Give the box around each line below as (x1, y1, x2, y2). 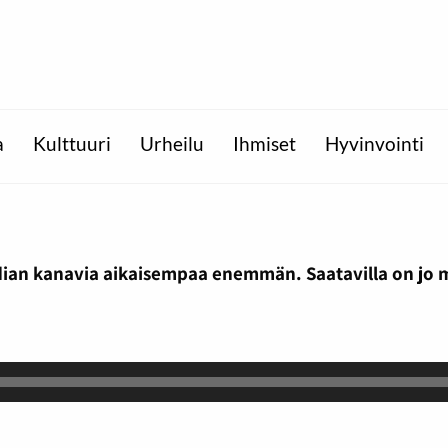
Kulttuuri (32, 133, 111, 156)
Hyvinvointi (324, 133, 424, 156)
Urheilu (139, 133, 204, 156)
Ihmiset (232, 133, 296, 156)
